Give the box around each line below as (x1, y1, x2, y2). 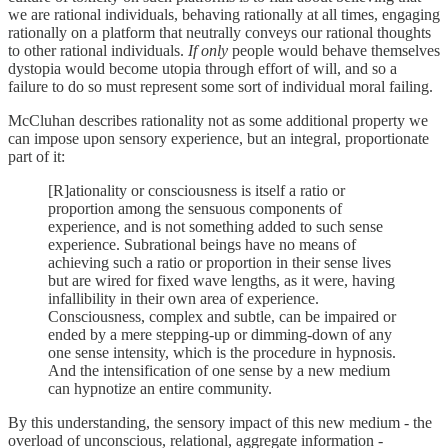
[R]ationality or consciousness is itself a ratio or (48, 181, 345, 199)
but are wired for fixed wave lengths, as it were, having (48, 271, 395, 289)
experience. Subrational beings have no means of (48, 235, 356, 253)
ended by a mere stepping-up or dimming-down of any (48, 325, 392, 343)
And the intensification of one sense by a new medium (48, 361, 390, 379)
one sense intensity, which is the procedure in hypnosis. (48, 343, 396, 361)
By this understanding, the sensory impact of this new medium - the (8, 413, 432, 431)
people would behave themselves (228, 41, 440, 59)
